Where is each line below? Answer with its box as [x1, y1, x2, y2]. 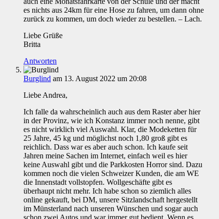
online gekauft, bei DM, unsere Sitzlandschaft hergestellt [23, 196, 197, 204]
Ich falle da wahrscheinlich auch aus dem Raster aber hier [23, 108, 200, 116]
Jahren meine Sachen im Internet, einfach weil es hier [23, 152, 187, 160]
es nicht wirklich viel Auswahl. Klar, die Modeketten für [23, 125, 197, 134]
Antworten [23, 57, 57, 66]
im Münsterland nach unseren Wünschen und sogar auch [23, 204, 198, 213]
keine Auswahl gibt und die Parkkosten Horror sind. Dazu [23, 160, 202, 169]
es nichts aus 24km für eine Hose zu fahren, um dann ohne [23, 6, 204, 15]
